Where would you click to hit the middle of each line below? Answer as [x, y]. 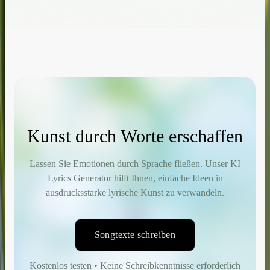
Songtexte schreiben [135, 234]
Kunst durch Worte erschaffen [135, 136]
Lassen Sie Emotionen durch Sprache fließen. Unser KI [135, 163]
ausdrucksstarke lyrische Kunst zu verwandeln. [135, 192]
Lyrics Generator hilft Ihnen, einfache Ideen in [135, 178]
